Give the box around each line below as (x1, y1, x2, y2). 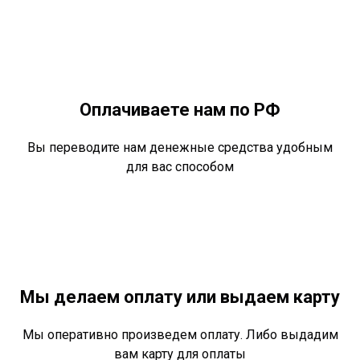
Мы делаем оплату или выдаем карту (20, 287, 340, 308)
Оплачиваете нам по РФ (80, 100, 280, 121)
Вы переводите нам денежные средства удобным (27, 140, 333, 156)
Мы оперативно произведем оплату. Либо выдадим (22, 327, 338, 343)
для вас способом (126, 159, 234, 175)
